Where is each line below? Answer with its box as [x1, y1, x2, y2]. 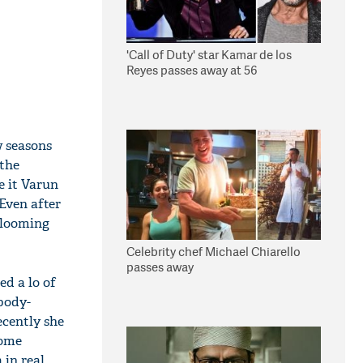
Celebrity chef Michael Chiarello [126, 243, 301, 260]
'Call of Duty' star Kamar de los [126, 46, 292, 63]
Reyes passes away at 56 [126, 62, 257, 79]
